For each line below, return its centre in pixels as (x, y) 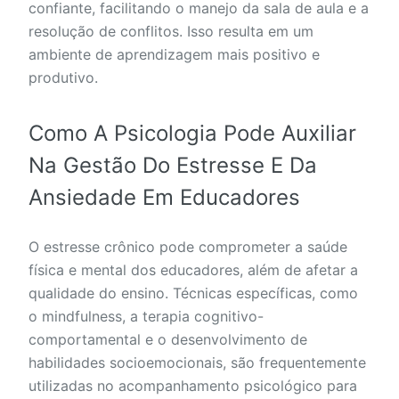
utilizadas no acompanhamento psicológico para (193, 386)
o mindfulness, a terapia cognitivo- (146, 317)
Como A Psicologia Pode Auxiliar (192, 134)
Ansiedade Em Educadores (164, 198)
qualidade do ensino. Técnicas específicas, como (193, 293)
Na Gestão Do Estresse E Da (173, 166)
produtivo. (63, 78)
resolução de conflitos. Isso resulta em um (171, 32)
